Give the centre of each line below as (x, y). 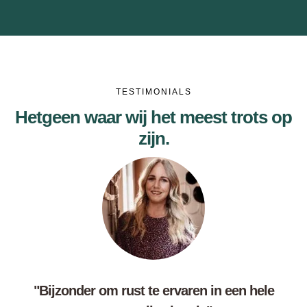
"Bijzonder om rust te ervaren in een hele (153, 291)
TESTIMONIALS (153, 92)
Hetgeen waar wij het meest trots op (153, 117)
